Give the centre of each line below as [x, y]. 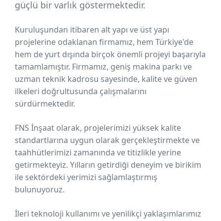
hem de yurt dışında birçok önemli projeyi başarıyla [110, 54]
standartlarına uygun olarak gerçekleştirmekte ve [107, 140]
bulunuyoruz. [40, 189]
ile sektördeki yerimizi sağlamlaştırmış [86, 177]
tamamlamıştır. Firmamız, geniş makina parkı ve [103, 67]
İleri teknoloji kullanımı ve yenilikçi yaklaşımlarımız [108, 214]
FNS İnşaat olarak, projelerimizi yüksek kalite [98, 128]
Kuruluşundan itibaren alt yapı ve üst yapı [92, 30]
